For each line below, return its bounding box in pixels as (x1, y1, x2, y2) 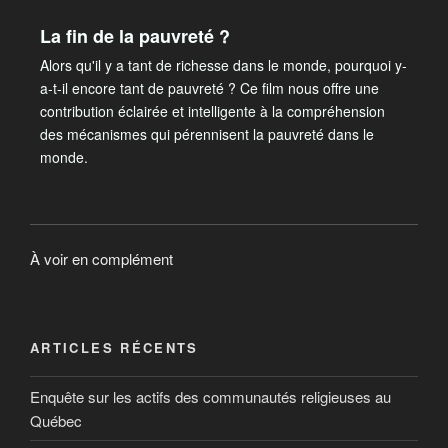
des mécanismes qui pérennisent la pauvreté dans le (40, 123, 374, 144)
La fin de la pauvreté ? (40, 22, 230, 49)
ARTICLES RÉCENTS (30, 337, 199, 357)
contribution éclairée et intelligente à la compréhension (40, 100, 385, 121)
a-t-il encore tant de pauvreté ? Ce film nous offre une (40, 77, 379, 98)
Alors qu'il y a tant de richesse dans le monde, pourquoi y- (40, 54, 407, 75)
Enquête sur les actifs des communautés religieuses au (30, 385, 391, 407)
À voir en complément (30, 248, 173, 269)
